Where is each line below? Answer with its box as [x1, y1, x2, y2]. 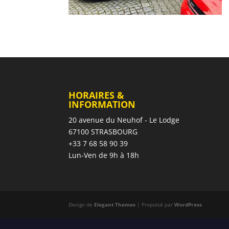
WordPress [174, 200, 202, 208]
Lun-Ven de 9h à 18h [68, 150, 140, 160]
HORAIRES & [68, 88, 125, 101]
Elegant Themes [94, 200, 136, 208]
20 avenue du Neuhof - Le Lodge [68, 114, 180, 125]
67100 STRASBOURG [68, 126, 138, 136]
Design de [68, 200, 95, 208]
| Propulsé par [135, 200, 175, 208]
